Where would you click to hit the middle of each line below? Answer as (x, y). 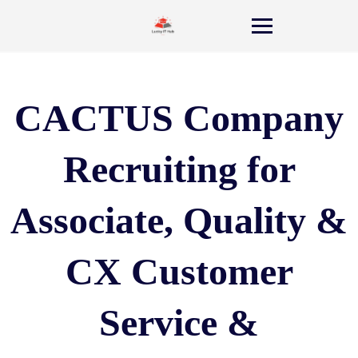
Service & (179, 322)
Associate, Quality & (179, 220)
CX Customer (179, 271)
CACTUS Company (179, 118)
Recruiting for (179, 169)
